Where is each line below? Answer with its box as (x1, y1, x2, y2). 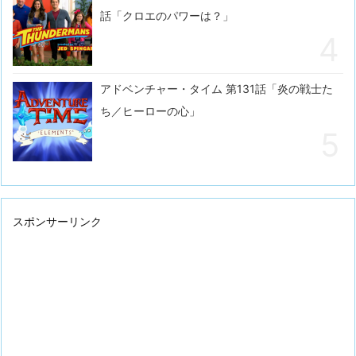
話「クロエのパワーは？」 (100, 9, 234, 23)
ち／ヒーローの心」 (100, 104, 200, 118)
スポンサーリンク (13, 215, 102, 229)
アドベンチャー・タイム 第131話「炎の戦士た (100, 82, 333, 96)
